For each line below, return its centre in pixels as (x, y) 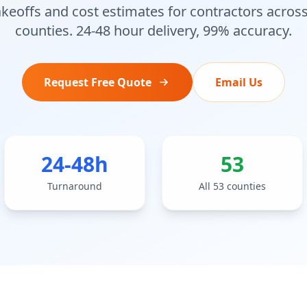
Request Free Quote (98, 82)
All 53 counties (232, 186)
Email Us (239, 82)
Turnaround (75, 186)
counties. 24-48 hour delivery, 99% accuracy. (153, 30)
